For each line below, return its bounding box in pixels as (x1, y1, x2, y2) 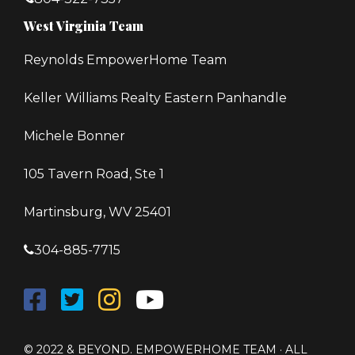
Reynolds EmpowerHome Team (24, 52, 227, 67)
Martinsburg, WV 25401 (24, 204, 171, 219)
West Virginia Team (24, 17, 143, 34)
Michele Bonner (24, 128, 125, 143)
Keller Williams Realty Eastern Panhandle (24, 90, 287, 105)
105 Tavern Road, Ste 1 (24, 166, 164, 181)
